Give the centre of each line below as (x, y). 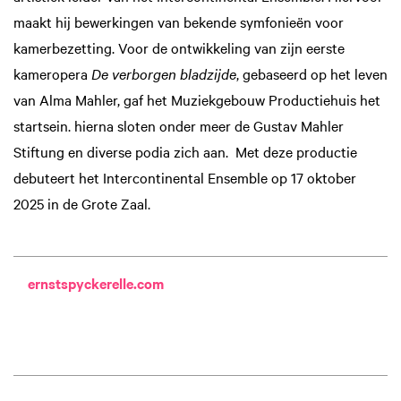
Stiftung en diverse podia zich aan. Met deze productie (185, 151)
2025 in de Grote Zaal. (82, 203)
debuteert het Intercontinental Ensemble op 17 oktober (185, 177)
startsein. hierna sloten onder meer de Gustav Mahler (179, 125)
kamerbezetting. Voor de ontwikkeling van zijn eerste (179, 47)
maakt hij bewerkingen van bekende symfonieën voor (179, 21)
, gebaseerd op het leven (312, 73)
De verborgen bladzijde (164, 73)
